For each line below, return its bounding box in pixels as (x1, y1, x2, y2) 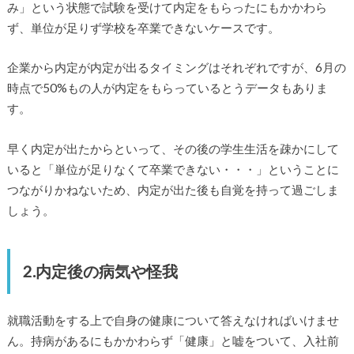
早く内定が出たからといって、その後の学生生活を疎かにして (6, 141, 339, 156)
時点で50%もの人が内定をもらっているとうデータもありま (6, 81, 328, 96)
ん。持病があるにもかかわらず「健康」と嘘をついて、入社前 (6, 333, 339, 348)
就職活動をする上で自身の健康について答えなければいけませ (6, 312, 339, 327)
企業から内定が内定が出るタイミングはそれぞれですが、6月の (6, 60, 346, 75)
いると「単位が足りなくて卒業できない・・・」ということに (6, 162, 339, 177)
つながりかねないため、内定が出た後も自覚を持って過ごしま (6, 183, 339, 198)
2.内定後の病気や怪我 (22, 261, 178, 281)
